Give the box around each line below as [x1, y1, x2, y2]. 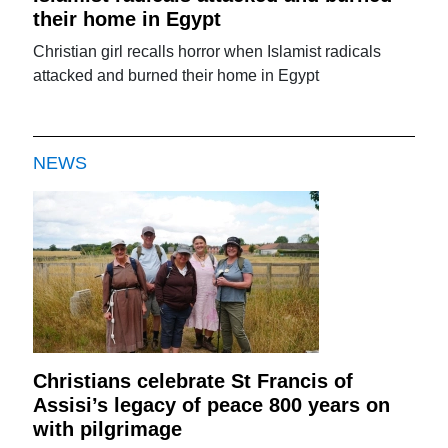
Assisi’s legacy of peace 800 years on [33, 393, 391, 416]
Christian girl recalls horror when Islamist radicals [33, 42, 382, 60]
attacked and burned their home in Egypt [33, 66, 320, 84]
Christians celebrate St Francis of [33, 369, 354, 392]
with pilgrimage [33, 417, 183, 440]
